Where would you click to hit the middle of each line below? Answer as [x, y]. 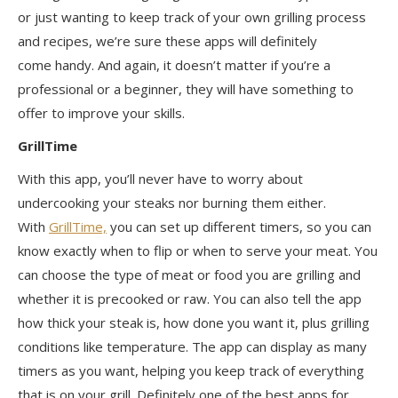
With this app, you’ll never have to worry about [160, 179]
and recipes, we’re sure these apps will [139, 41]
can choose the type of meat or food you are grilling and [189, 275]
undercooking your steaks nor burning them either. [172, 203]
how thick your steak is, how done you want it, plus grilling [194, 323]
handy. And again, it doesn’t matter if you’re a [191, 65]
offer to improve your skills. [105, 113]
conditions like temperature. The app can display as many [192, 347]
